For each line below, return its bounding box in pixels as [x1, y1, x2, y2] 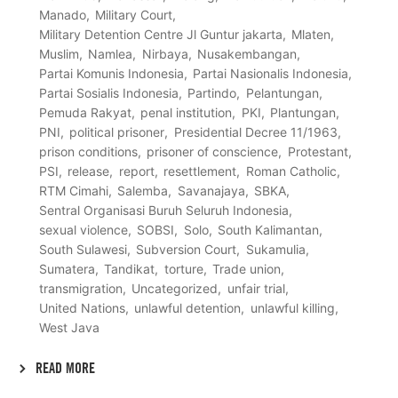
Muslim [39, 45, 79, 61]
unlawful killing [250, 299, 335, 315]
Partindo [187, 84, 237, 100]
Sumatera [39, 260, 95, 276]
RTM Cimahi [39, 182, 108, 198]
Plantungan [270, 104, 337, 120]
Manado [39, 6, 86, 22]
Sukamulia [245, 241, 306, 257]
